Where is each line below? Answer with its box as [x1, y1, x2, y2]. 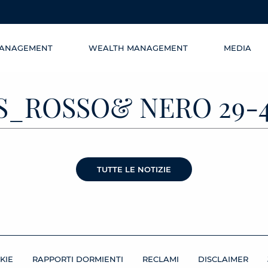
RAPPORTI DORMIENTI [32, 254, 123, 264]
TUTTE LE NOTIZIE [97, 165, 171, 174]
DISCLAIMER [198, 254, 248, 264]
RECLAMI [142, 254, 179, 264]
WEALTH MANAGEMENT [89, 43, 188, 53]
